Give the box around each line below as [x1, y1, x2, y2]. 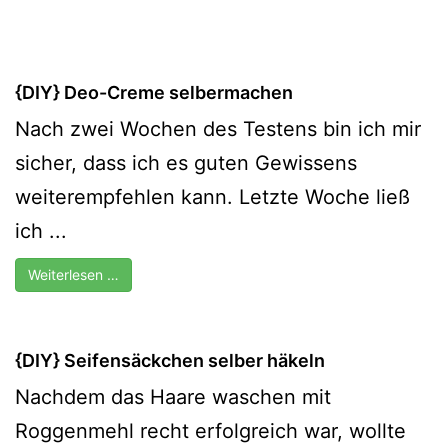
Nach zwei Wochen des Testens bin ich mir [15, 116, 421, 141]
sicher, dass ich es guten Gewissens [15, 150, 357, 175]
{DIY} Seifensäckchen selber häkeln [15, 349, 325, 371]
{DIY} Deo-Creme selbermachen [15, 81, 293, 103]
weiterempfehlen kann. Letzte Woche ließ [15, 184, 410, 209]
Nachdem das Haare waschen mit [15, 384, 331, 409]
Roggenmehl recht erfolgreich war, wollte [15, 418, 406, 443]
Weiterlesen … [28, 265, 119, 283]
